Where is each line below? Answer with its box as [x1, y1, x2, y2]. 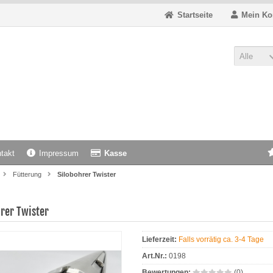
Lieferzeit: [141, 235, 177, 244]
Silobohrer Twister [57, 171, 116, 178]
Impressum [39, 149, 79, 158]
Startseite [177, 10, 213, 19]
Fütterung [13, 171, 41, 178]
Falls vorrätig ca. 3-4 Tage [178, 235, 264, 244]
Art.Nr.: [141, 252, 167, 260]
